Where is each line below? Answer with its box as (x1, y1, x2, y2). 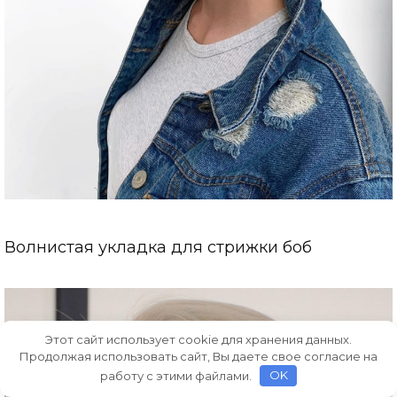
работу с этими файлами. (99, 368, 254, 383)
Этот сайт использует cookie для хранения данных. (45, 331, 352, 346)
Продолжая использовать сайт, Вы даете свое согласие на (19, 348, 378, 363)
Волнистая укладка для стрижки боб (4, 237, 312, 258)
